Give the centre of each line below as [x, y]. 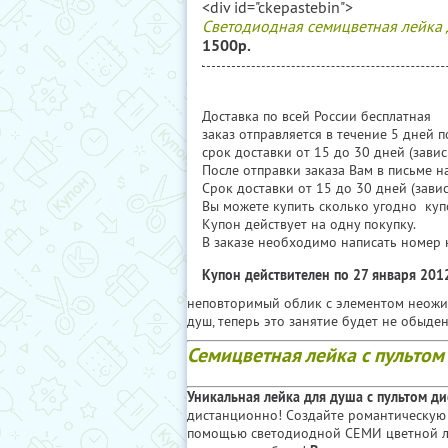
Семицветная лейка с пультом [315, 355]
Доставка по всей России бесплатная [316, 116]
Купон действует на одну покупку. [311, 224]
